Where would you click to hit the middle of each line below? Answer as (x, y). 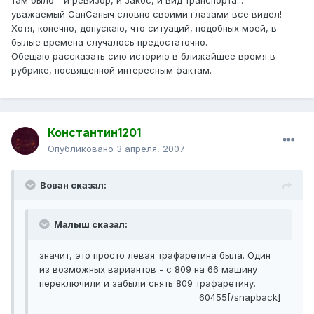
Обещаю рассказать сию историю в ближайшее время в (143, 56)
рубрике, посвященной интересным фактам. (111, 70)
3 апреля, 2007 (151, 149)
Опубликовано (82, 149)
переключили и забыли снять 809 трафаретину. (148, 284)
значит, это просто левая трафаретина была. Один (155, 255)
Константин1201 (94, 133)
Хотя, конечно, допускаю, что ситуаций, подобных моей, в (144, 28)
